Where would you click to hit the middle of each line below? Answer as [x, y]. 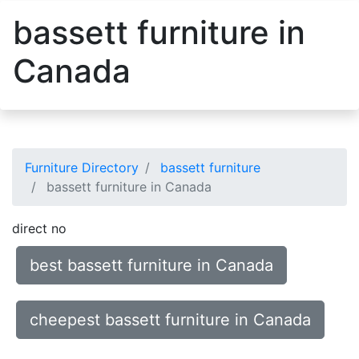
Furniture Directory [82, 167]
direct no [39, 228]
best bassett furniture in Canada [151, 265]
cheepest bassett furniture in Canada [170, 320]
